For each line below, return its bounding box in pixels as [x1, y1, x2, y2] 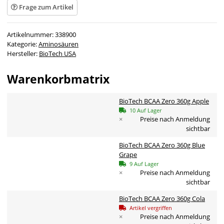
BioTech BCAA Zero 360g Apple [119, 96, 209, 105]
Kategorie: [7, 39, 38, 48]
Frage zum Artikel [19, 2, 73, 12]
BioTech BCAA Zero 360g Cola [119, 193, 205, 203]
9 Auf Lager [129, 159, 158, 167]
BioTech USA [39, 48, 76, 58]
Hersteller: [7, 48, 39, 58]
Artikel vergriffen [129, 203, 172, 211]
